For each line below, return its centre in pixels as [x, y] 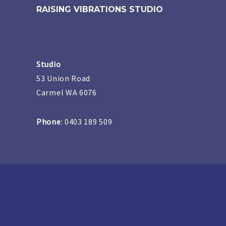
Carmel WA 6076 [67, 93]
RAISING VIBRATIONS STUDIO [100, 10]
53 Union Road [64, 78]
